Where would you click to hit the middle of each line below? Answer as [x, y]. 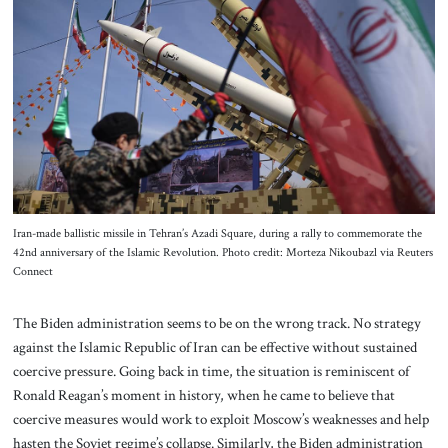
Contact [224, 64]
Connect [32, 271]
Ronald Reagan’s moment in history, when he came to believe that [203, 394]
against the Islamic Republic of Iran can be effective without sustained [214, 346]
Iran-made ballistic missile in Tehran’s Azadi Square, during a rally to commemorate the [217, 233]
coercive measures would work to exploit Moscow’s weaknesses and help [220, 418]
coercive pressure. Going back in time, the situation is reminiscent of [210, 370]
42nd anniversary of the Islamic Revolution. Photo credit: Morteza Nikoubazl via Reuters [222, 252]
